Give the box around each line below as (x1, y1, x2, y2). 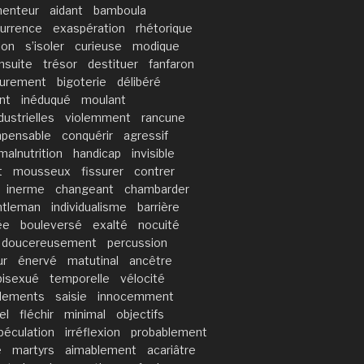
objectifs (116, 306, 164, 321)
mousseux (13, 163, 71, 178)
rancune (141, 110, 185, 124)
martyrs (12, 342, 54, 357)
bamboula (93, 2, 146, 17)
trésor (43, 56, 77, 71)
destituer (88, 56, 138, 71)
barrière (137, 199, 180, 214)
